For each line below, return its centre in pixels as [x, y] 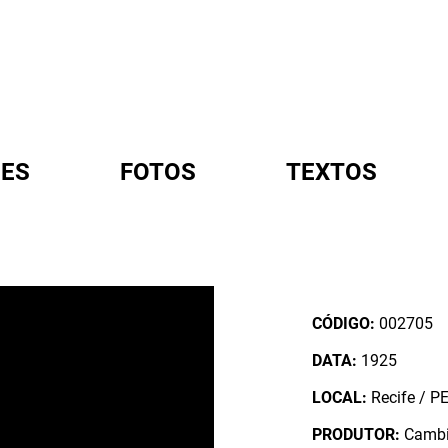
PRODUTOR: [356, 434]
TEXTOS [331, 172]
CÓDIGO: [344, 323]
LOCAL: [340, 397]
